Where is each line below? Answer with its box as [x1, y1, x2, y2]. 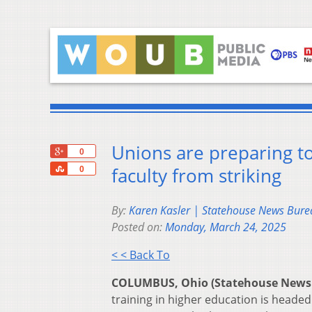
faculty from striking [111, 164, 281, 189]
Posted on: [111, 219, 165, 235]
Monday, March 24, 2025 [165, 219, 286, 235]
